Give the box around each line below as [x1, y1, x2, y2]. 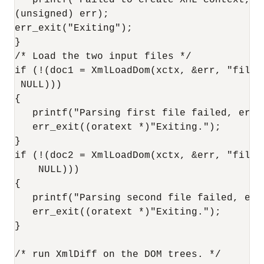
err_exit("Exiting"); [15, 23, 133, 34]
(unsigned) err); [15, 9, 109, 19]
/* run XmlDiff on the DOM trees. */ [15, 249, 221, 260]
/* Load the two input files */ [15, 51, 192, 62]
